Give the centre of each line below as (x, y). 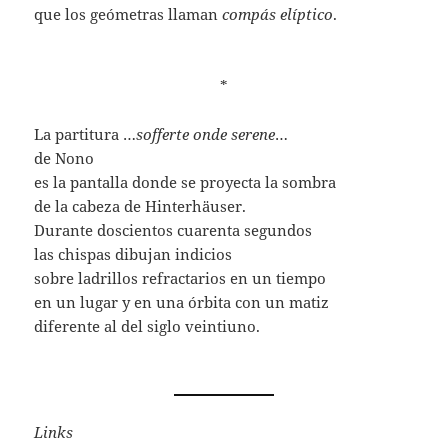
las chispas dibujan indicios (133, 254)
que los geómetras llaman (128, 14)
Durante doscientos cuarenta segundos (173, 230)
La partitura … (85, 134)
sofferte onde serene (206, 134)
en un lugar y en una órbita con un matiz (182, 302)
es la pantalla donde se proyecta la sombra (185, 182)
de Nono (64, 158)
